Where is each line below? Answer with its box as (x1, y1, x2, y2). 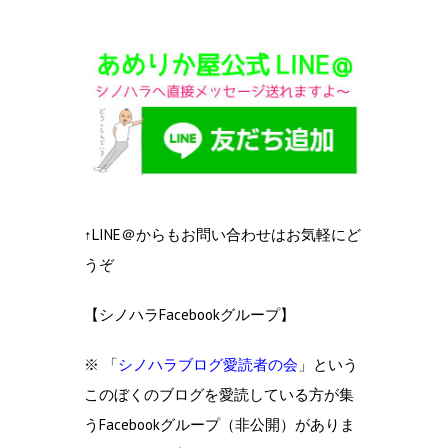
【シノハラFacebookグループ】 (84, 305, 295, 325)
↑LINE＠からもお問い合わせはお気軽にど (84, 225, 361, 245)
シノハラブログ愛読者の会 (118, 355, 298, 375)
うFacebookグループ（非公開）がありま (84, 415, 355, 435)
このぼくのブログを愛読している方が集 (84, 385, 354, 405)
